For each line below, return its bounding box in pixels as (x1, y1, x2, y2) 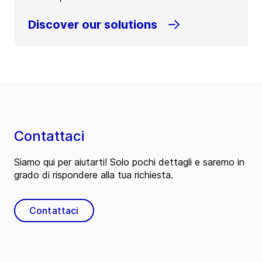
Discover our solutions (28, 18, 157, 32)
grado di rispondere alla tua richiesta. (14, 169, 173, 181)
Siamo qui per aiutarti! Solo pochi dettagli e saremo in (14, 156, 244, 168)
